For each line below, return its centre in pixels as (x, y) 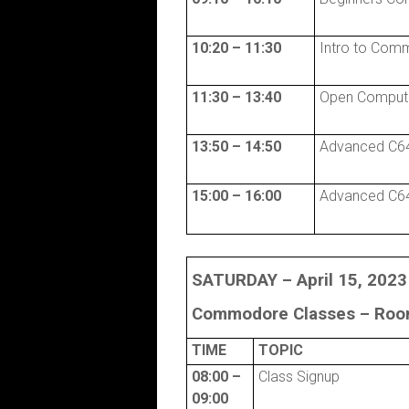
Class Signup (299, 376)
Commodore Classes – (283, 315)
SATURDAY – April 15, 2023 (299, 280)
